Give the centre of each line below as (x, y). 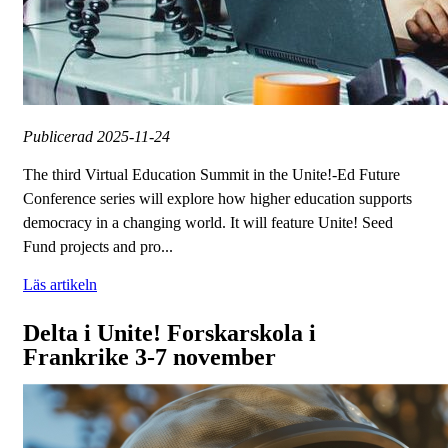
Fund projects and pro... (98, 247)
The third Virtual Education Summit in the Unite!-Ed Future (211, 175)
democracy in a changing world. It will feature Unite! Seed (208, 223)
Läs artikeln (60, 285)
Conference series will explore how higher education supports (217, 199)
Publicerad (60, 137)
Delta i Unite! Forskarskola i (169, 333)
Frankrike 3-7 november (149, 357)
